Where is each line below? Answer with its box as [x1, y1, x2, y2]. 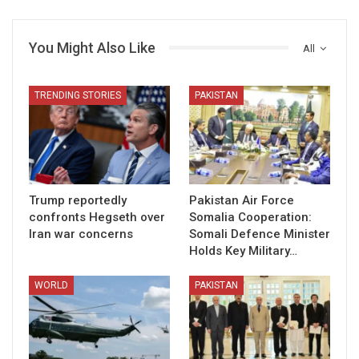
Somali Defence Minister [189, 226, 330, 241]
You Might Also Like [29, 38, 155, 56]
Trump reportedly [29, 192, 127, 208]
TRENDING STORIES [34, 89, 121, 101]
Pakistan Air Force [189, 192, 294, 208]
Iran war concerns [29, 226, 133, 241]
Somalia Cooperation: [189, 209, 312, 224]
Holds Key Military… [189, 243, 297, 258]
